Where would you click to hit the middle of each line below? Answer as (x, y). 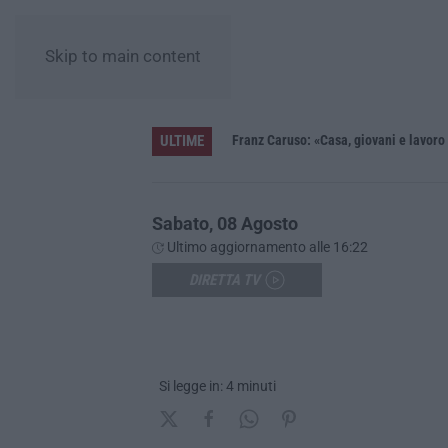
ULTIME (182, 140)
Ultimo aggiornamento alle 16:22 (266, 246)
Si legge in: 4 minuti (217, 385)
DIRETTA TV (224, 279)
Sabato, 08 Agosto (225, 223)
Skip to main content (123, 56)
